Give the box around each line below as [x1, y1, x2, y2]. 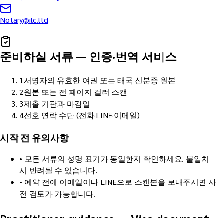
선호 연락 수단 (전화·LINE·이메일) [24, 109, 140, 120]
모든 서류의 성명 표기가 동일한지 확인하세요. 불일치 [24, 153, 209, 164]
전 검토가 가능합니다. [19, 188, 95, 199]
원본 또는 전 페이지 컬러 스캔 [24, 86, 127, 97]
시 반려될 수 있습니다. [19, 165, 97, 176]
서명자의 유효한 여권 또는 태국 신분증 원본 [24, 74, 176, 85]
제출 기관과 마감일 [24, 98, 90, 109]
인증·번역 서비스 [89, 48, 177, 64]
